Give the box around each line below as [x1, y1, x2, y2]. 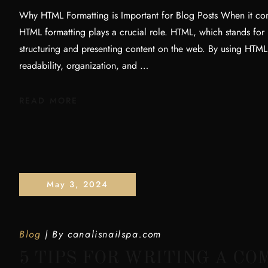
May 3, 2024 [46, 178, 109, 190]
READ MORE [19, 95, 78, 106]
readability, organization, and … [19, 59, 148, 72]
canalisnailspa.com [68, 227, 162, 241]
